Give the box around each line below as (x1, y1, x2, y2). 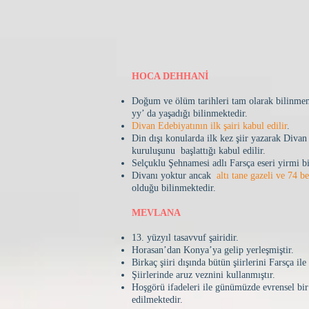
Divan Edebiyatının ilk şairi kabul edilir (132, 121, 287, 131)
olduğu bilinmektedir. (132, 183, 216, 193)
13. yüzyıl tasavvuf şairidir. (132, 232, 239, 243)
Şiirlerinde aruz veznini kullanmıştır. (132, 270, 275, 280)
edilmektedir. (132, 295, 183, 305)
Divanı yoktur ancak (132, 170, 217, 181)
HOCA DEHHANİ (132, 71, 208, 81)
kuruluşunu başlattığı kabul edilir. (132, 146, 266, 156)
